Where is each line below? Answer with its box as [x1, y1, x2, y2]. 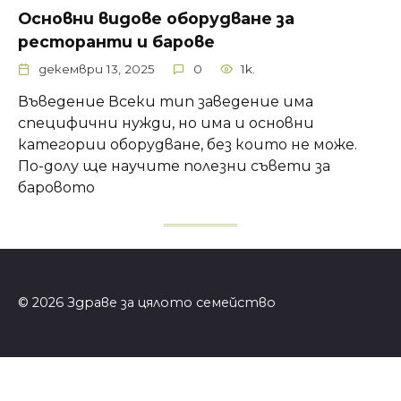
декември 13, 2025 [38, 62, 156, 77]
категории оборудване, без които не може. [18, 136, 357, 153]
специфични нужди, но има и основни [18, 115, 314, 132]
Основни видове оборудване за [18, 9, 294, 29]
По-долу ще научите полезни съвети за [18, 158, 330, 175]
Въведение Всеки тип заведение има [18, 93, 313, 110]
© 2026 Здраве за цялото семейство [18, 294, 276, 311]
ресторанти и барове [18, 32, 215, 52]
